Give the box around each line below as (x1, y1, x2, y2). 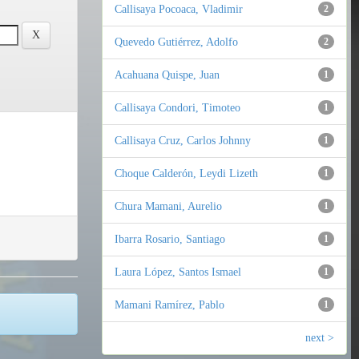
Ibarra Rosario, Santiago (115, 233, 225, 246)
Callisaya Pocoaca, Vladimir (115, 3, 243, 16)
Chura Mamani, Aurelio (115, 200, 222, 213)
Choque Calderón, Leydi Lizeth (115, 167, 258, 180)
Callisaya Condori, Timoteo (115, 102, 240, 115)
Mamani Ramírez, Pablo (115, 299, 224, 312)
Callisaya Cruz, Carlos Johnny (115, 135, 251, 147)
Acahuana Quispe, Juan (115, 69, 220, 82)
